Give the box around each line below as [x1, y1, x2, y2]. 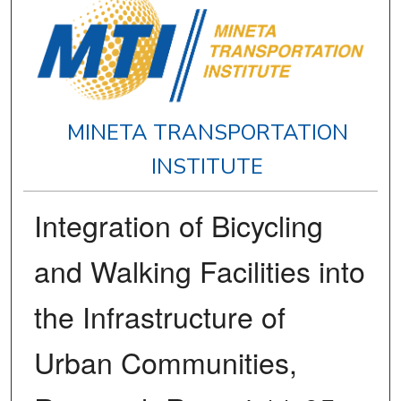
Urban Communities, [33, 341, 297, 383]
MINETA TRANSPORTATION [66, 118, 348, 148]
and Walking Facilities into [33, 250, 365, 292]
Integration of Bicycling [33, 204, 323, 246]
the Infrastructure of [33, 295, 286, 337]
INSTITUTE [151, 152, 264, 182]
